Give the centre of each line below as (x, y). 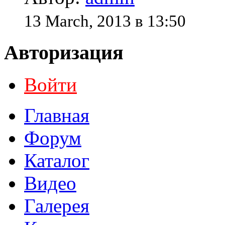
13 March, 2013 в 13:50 (105, 21)
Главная (57, 116)
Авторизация (64, 52)
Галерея (57, 206)
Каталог (57, 161)
